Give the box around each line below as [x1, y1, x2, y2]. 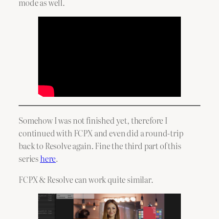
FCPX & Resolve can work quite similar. [19, 173, 153, 185]
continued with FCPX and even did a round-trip [19, 127, 183, 139]
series [19, 153, 40, 165]
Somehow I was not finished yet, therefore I [19, 114, 168, 127]
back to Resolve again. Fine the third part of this [19, 140, 181, 152]
